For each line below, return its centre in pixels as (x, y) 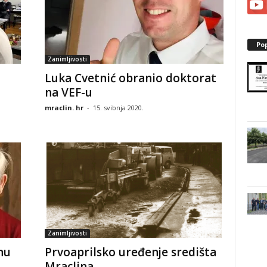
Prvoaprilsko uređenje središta (130, 252)
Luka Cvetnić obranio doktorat (130, 78)
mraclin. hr (64, 107)
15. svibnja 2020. (118, 107)
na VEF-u (68, 92)
